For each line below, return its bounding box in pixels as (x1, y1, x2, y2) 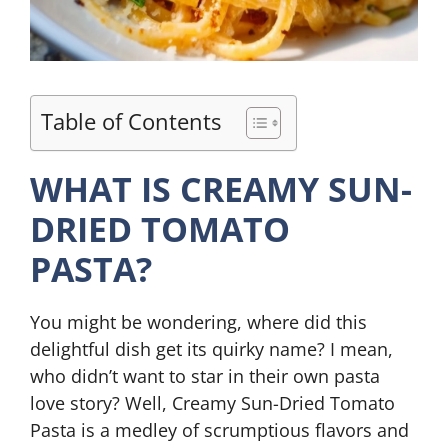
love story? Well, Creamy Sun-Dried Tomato (30, 391, 395, 415)
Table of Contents (41, 107, 221, 136)
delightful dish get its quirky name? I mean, (30, 337, 393, 361)
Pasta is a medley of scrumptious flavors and (30, 418, 409, 442)
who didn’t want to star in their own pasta (30, 364, 380, 388)
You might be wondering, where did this (30, 310, 367, 334)
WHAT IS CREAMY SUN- (30, 166, 412, 212)
